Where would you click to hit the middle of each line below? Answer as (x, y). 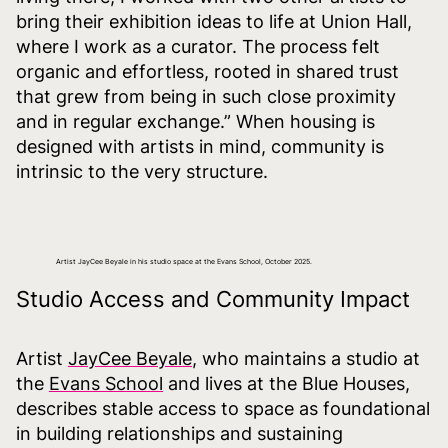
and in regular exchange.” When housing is (195, 121)
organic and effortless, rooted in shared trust (207, 71)
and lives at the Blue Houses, (286, 383)
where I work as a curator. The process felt (198, 46)
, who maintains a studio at (306, 358)
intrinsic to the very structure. (142, 171)
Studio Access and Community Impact (213, 298)
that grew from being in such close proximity (206, 96)
